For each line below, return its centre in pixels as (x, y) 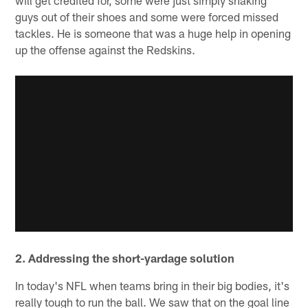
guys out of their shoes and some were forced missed (147, 16)
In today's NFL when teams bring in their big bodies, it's (153, 286)
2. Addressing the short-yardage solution (125, 258)
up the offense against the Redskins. (106, 49)
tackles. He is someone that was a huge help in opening (153, 33)
